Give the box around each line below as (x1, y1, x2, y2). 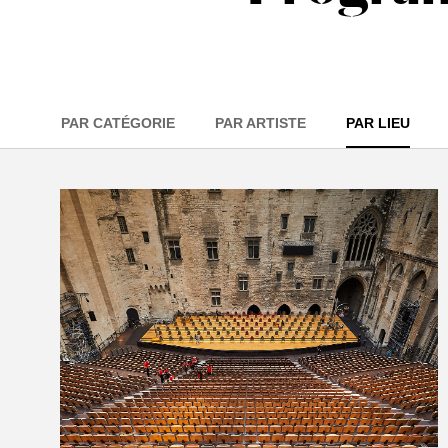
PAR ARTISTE (215, 115, 306, 131)
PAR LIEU (346, 115, 410, 131)
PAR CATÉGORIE (61, 115, 175, 131)
